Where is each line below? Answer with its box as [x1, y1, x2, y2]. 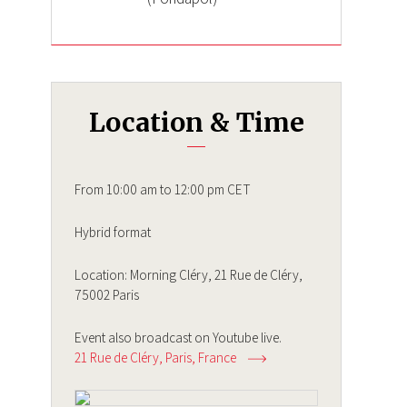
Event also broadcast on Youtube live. [74, 328, 282, 347]
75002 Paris [74, 285, 139, 304]
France [198, 348, 236, 367]
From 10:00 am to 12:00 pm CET [74, 180, 251, 199]
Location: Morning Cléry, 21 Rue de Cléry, [74, 265, 303, 284]
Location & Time [88, 106, 304, 140]
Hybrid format [74, 223, 151, 242]
